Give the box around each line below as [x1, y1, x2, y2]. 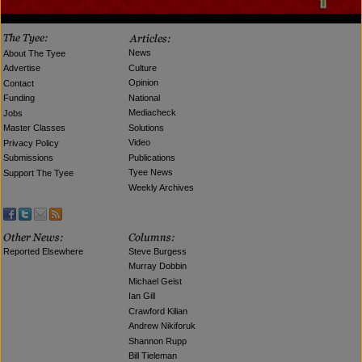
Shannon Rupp [128, 335, 187, 346]
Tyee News [128, 167, 174, 178]
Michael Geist [128, 276, 183, 286]
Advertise [3, 63, 41, 74]
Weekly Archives [128, 182, 195, 192]
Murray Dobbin [128, 261, 187, 271]
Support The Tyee [3, 167, 74, 178]
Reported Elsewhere [3, 246, 84, 256]
